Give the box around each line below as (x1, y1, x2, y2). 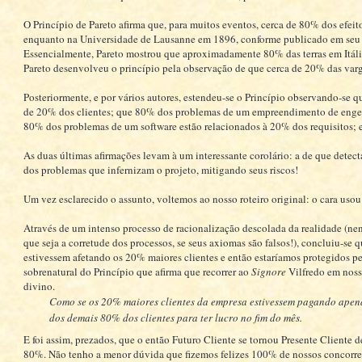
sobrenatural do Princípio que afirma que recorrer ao (23, 263, 251, 279)
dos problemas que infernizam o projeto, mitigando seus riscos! (23, 162, 298, 177)
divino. (23, 278, 55, 293)
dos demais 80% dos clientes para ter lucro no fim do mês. (48, 309, 302, 325)
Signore (250, 263, 286, 279)
